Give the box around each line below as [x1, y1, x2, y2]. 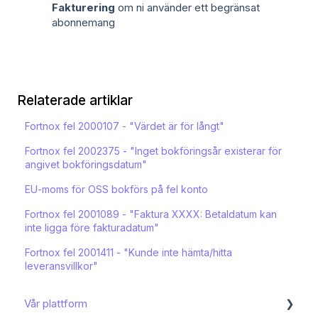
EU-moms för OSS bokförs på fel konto [25, 183, 209, 196]
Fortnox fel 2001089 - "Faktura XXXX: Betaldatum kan [25, 208, 278, 221]
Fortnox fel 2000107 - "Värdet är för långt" [25, 120, 225, 133]
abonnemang [52, 16, 115, 30]
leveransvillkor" [25, 260, 99, 273]
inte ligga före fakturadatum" [25, 221, 160, 234]
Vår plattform [24, 296, 87, 310]
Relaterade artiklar [17, 92, 133, 109]
